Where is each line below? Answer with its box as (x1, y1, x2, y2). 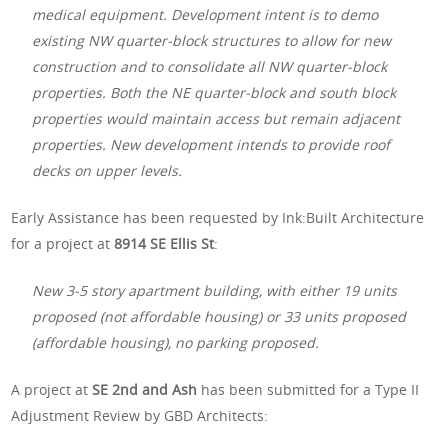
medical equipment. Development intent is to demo (32, 4, 379, 24)
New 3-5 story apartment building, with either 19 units (32, 280, 398, 300)
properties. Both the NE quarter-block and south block (32, 82, 397, 102)
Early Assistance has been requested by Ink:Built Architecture (11, 207, 425, 227)
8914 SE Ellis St (114, 233, 215, 253)
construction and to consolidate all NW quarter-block (32, 56, 388, 76)
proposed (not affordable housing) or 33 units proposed (32, 306, 407, 326)
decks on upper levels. (32, 160, 183, 180)
